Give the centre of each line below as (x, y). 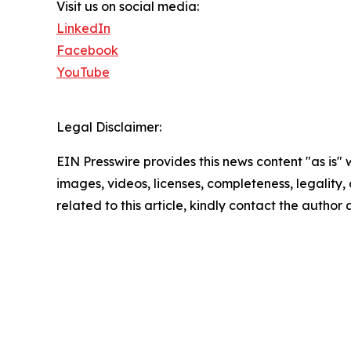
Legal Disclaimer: (109, 127)
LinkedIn (83, 28)
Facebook (87, 50)
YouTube (83, 72)
